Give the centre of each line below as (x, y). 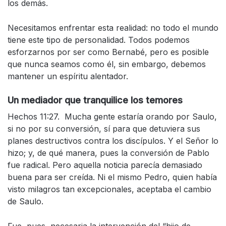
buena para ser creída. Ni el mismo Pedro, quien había (112, 177)
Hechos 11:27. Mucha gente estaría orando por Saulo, (112, 117)
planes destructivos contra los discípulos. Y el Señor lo (113, 141)
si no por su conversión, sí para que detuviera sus (104, 129)
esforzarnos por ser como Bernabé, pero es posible (108, 52)
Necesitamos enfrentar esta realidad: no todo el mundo (113, 28)
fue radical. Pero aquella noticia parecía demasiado (105, 165)
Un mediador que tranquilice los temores (95, 100)
